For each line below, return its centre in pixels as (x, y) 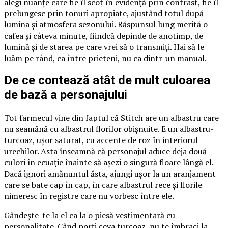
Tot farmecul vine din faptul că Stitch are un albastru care (111, 118)
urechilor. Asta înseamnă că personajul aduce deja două (105, 151)
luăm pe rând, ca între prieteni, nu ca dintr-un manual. (105, 58)
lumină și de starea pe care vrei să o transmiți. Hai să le (104, 47)
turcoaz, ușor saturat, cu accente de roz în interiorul (101, 140)
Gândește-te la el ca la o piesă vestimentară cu (90, 216)
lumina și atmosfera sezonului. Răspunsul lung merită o (106, 24)
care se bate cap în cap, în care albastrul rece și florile (103, 185)
